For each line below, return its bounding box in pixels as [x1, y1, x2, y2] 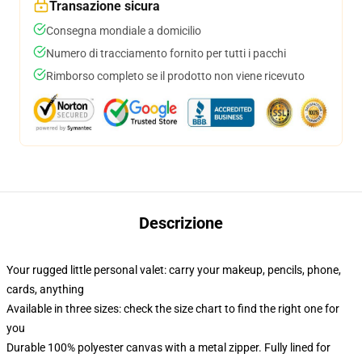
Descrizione [139, 213, 223, 233]
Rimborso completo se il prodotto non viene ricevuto [46, 69, 305, 82]
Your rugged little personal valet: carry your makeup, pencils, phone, [6, 263, 341, 276]
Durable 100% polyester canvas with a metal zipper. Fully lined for [6, 341, 330, 354]
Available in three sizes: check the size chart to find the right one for [6, 302, 339, 315]
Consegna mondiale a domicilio [46, 24, 201, 37]
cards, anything [6, 283, 84, 296]
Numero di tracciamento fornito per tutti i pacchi [46, 47, 286, 60]
